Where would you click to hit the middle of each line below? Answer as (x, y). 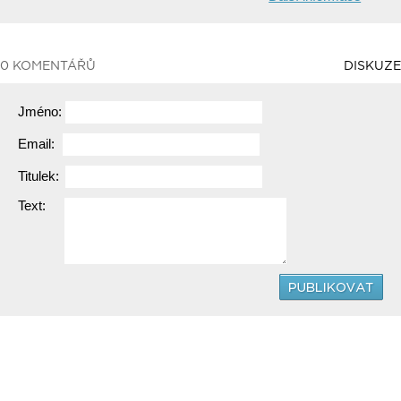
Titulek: (40, 176)
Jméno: (42, 111)
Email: (38, 144)
